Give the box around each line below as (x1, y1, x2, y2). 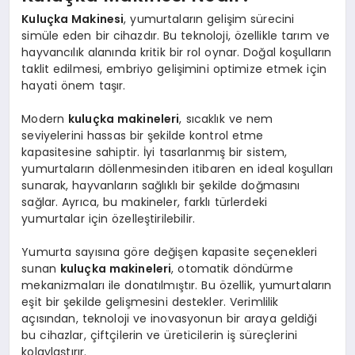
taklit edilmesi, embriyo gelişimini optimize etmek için (21, 60, 326, 77)
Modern (21, 110, 69, 127)
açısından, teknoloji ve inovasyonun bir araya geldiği (21, 310, 317, 326)
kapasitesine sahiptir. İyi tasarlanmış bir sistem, (21, 143, 288, 160)
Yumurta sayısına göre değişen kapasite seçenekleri (21, 243, 318, 260)
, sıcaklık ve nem (179, 110, 273, 127)
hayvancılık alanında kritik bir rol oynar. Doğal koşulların (21, 44, 332, 60)
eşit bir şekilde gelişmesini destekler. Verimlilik (21, 293, 279, 310)
